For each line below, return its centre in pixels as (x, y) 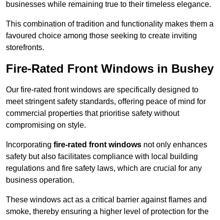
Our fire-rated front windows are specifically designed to (102, 90)
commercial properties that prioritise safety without (93, 113)
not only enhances (174, 145)
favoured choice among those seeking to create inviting (101, 36)
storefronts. (25, 48)
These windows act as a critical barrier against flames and (106, 200)
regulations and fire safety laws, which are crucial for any (104, 168)
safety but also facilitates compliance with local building (102, 157)
